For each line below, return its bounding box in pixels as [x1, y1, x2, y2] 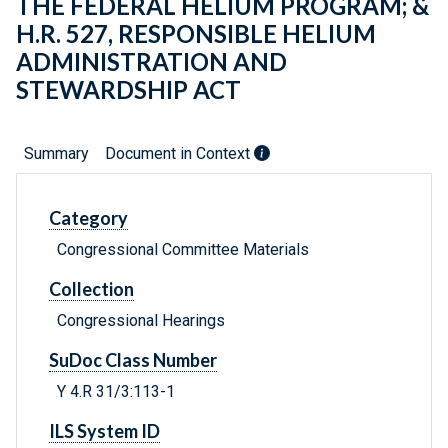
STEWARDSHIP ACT [16, 75, 241, 105]
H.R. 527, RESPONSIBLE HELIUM [16, 19, 376, 49]
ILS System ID [49, 420, 160, 443]
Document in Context [105, 144, 254, 164]
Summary [24, 144, 89, 164]
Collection [49, 278, 134, 301]
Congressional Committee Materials [57, 240, 309, 260]
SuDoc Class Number [49, 349, 217, 372]
